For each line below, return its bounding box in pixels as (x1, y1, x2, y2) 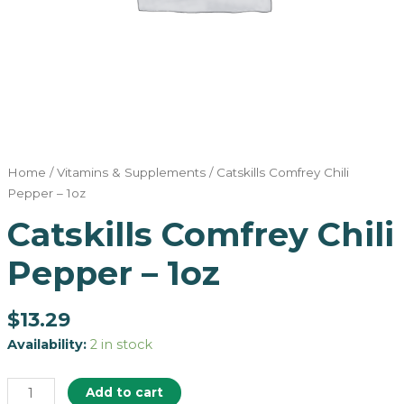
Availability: (6, 335, 87, 353)
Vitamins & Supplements (56, 164, 206, 179)
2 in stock (89, 335, 152, 353)
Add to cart (86, 385, 164, 400)
